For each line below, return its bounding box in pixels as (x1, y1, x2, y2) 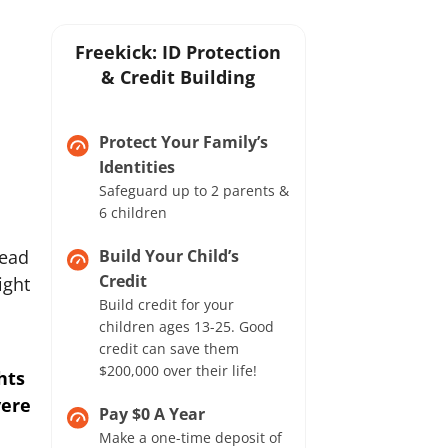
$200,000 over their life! (99, 361, 258, 380)
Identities (99, 156, 176, 178)
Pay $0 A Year (99, 403, 206, 425)
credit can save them (99, 339, 240, 358)
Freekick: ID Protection (75, 40, 282, 64)
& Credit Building (101, 65, 256, 89)
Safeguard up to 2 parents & (99, 181, 290, 200)
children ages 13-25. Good (99, 317, 275, 336)
